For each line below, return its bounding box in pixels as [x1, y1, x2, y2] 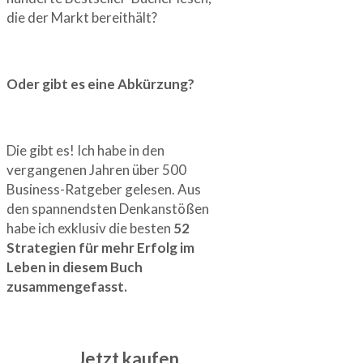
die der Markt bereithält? [6, 8, 157, 26]
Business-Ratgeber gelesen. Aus [6, 180, 201, 198]
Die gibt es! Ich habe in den [6, 141, 164, 159]
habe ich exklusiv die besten [6, 219, 173, 237]
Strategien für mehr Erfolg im [6, 238, 194, 256]
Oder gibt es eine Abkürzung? [6, 75, 194, 92]
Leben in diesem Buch [6, 258, 143, 275]
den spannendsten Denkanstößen [6, 199, 209, 217]
